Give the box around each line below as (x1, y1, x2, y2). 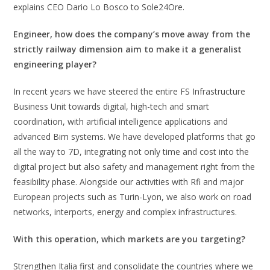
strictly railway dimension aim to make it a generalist (13, 43, 242, 55)
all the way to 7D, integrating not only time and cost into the (13, 146, 250, 157)
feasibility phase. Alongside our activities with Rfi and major (13, 176, 244, 187)
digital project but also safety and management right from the (13, 161, 256, 172)
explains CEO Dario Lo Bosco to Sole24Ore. (13, 1, 185, 13)
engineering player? (13, 58, 97, 70)
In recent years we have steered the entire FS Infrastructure (13, 86, 246, 97)
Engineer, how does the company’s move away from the (13, 28, 251, 40)
